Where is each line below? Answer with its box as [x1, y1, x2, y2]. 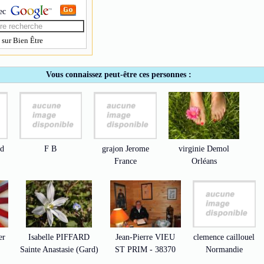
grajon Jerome [101, 144, 149, 153]
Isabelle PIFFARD [28, 233, 90, 242]
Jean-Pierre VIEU [115, 233, 176, 242]
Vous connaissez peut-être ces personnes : [45, 70, 192, 79]
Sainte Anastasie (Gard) [19, 245, 98, 254]
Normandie [205, 245, 243, 254]
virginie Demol [179, 144, 230, 153]
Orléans [191, 157, 217, 166]
